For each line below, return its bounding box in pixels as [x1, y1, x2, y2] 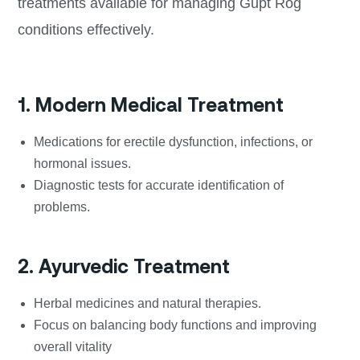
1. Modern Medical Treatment [17, 94, 284, 117]
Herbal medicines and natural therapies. [33, 297, 261, 311]
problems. [33, 200, 90, 215]
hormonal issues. [33, 157, 131, 171]
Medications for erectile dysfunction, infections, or [33, 135, 313, 149]
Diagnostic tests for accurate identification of [33, 178, 284, 193]
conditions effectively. [17, 21, 154, 38]
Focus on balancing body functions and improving [33, 318, 317, 333]
